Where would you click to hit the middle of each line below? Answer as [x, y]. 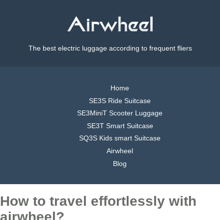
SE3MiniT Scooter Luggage [120, 113]
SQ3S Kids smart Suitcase [120, 138]
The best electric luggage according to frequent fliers [110, 48]
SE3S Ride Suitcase [120, 100]
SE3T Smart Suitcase [120, 125]
